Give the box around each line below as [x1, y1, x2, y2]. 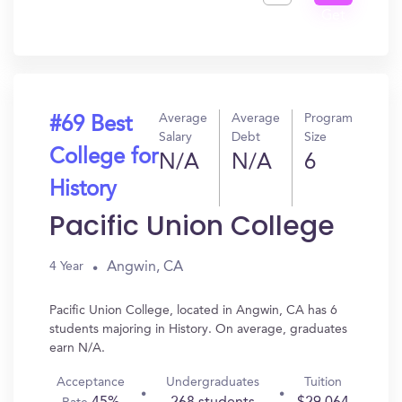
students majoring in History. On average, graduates [49, 323, 347, 336]
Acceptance [56, 376, 125, 389]
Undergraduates [165, 376, 259, 389]
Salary [159, 131, 192, 144]
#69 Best [49, 115, 132, 136]
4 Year [49, 260, 83, 273]
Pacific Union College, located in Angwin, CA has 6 [49, 304, 337, 317]
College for [49, 147, 158, 169]
